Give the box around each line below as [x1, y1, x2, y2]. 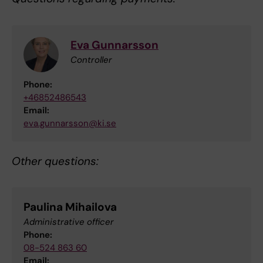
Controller [70, 53, 112, 66]
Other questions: [12, 153, 102, 168]
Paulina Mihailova [23, 199, 117, 214]
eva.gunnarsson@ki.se [23, 117, 116, 129]
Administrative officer [23, 215, 114, 228]
